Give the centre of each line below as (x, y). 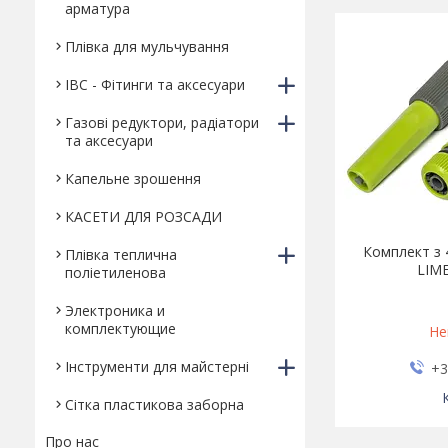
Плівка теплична (121, 254)
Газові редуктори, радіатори (162, 122)
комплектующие (120, 328)
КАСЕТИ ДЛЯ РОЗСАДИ (143, 216)
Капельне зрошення (133, 178)
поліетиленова (115, 272)
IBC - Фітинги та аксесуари (155, 84)
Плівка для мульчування (147, 46)
